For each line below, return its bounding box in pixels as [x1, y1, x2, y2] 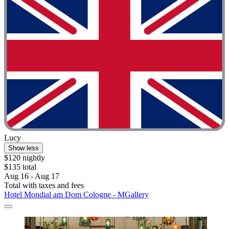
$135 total [4, 163, 36, 172]
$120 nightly [4, 153, 45, 163]
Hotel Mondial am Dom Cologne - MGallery [4, 190, 149, 199]
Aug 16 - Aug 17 [4, 172, 59, 181]
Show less [8, 144, 39, 152]
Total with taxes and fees [4, 181, 84, 190]
